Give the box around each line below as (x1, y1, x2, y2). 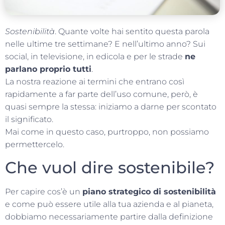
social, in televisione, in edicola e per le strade (5, 52, 185, 62)
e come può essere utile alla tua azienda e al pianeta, (5, 199, 213, 209)
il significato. (5, 115, 53, 125)
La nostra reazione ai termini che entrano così (5, 77, 184, 87)
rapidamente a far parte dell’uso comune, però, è (5, 89, 198, 99)
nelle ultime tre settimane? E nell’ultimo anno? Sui (5, 39, 205, 49)
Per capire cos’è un (5, 186, 82, 196)
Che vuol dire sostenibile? (5, 157, 214, 177)
